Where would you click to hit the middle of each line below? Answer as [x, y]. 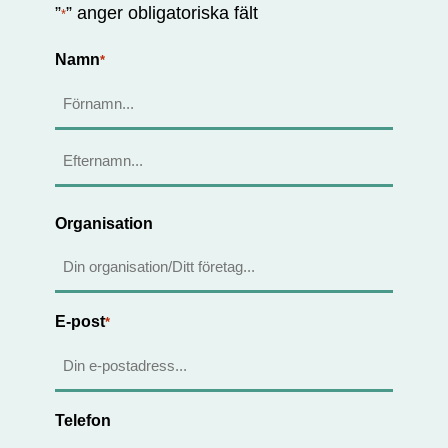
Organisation [104, 223]
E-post [80, 321]
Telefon [83, 420]
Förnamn [83, 146]
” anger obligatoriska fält [162, 12]
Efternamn [88, 203]
